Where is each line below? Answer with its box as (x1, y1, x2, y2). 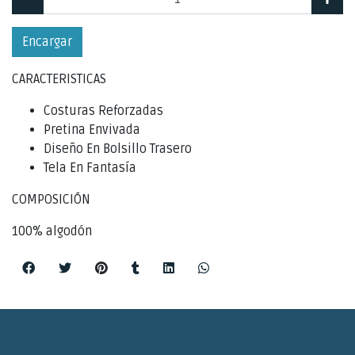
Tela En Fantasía (44, 160, 136, 176)
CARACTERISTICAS (12, 71, 106, 87)
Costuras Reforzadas (44, 103, 163, 119)
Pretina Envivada (44, 122, 140, 138)
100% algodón (12, 223, 95, 239)
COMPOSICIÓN (12, 192, 90, 208)
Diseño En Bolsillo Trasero (44, 141, 192, 157)
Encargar (22, 34, 72, 50)
